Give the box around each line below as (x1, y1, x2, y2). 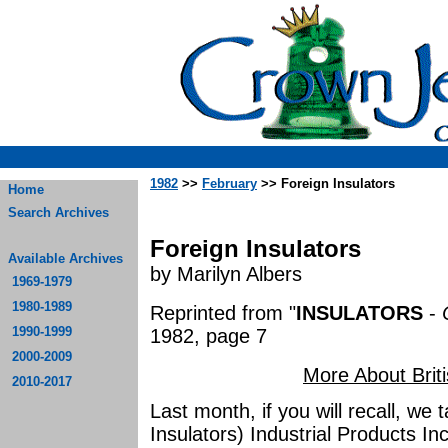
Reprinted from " (150, 302, 296, 324)
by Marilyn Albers (150, 263, 302, 285)
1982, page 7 (150, 325, 267, 347)
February (202, 176, 257, 191)
